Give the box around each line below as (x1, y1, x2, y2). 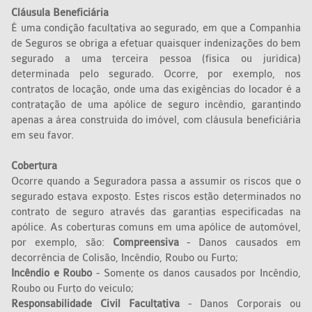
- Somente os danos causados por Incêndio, (92, 267, 301, 280)
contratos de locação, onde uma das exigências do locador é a (11, 84, 301, 96)
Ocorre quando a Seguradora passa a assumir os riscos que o (11, 175, 301, 188)
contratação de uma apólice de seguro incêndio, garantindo (11, 99, 301, 111)
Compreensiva (112, 237, 179, 249)
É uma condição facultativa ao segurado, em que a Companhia (11, 22, 301, 35)
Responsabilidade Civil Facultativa (11, 298, 188, 311)
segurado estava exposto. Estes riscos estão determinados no (11, 191, 301, 203)
